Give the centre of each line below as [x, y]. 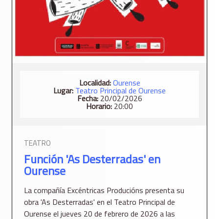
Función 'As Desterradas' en [92, 159]
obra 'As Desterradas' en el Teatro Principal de [99, 202]
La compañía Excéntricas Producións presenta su [104, 190]
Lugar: [63, 91]
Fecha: [88, 99]
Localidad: [95, 83]
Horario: [99, 106]
